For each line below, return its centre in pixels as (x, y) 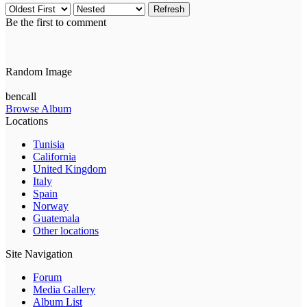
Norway (51, 206)
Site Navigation (39, 254)
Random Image (39, 72)
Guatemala (56, 219)
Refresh (169, 10)
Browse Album (38, 109)
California (54, 157)
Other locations (66, 231)
